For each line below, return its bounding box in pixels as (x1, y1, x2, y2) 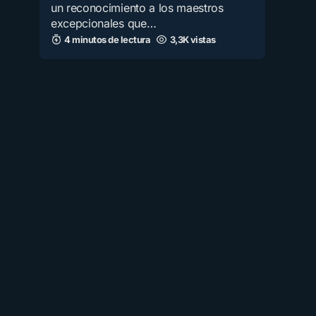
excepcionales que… (51, 16, 157, 30)
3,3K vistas (169, 34, 216, 45)
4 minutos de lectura (64, 34, 151, 45)
